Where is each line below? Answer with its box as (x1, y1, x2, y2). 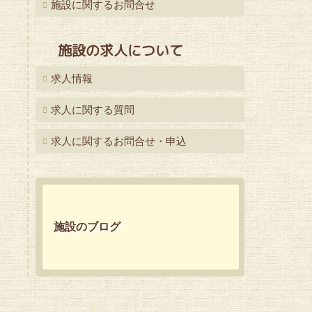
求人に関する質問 (51, 104, 134, 116)
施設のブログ (54, 221, 120, 233)
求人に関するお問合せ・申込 (51, 135, 187, 147)
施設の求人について (58, 40, 183, 60)
